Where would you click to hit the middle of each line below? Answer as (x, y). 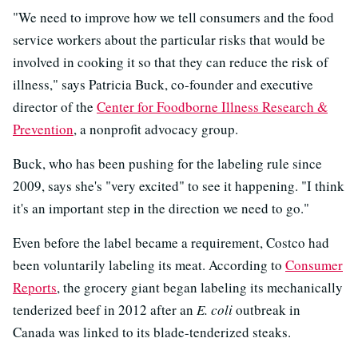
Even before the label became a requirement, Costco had (171, 243)
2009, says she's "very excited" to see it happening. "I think (179, 186)
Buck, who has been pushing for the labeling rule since (167, 164)
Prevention (43, 129)
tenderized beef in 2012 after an (105, 310)
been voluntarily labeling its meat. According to (149, 265)
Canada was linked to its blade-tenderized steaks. (152, 332)
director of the (55, 107)
